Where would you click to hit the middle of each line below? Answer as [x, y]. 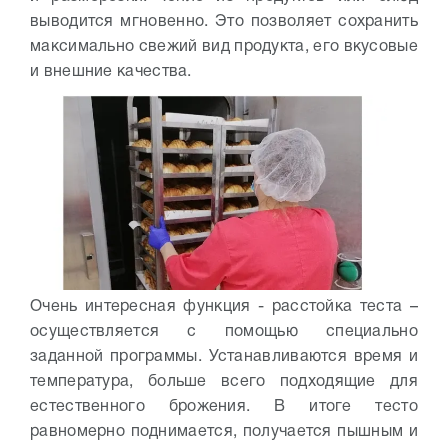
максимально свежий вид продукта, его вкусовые [224, 47]
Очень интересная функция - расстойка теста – [224, 307]
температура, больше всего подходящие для [224, 382]
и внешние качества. [111, 72]
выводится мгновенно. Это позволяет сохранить [224, 22]
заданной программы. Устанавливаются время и [224, 357]
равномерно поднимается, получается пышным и [224, 432]
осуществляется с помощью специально [224, 332]
